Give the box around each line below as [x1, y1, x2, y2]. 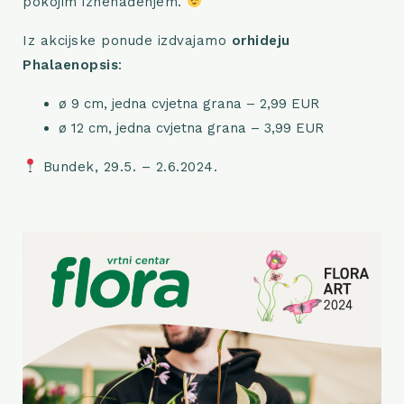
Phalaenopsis [23, 56, 118, 73]
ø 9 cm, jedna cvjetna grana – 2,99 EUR [59, 95, 319, 112]
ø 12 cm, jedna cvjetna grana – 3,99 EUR [59, 119, 324, 136]
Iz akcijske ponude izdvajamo [23, 32, 232, 49]
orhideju [231, 32, 290, 49]
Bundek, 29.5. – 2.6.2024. [38, 158, 218, 175]
